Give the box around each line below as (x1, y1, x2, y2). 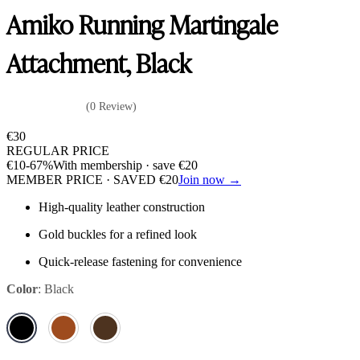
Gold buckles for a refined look (39, 227, 197, 241)
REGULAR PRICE (6, 143, 109, 157)
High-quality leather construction (39, 199, 205, 214)
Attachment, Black (6, 43, 191, 82)
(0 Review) (86, 100, 137, 112)
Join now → (178, 172, 241, 186)
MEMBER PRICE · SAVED (6, 172, 159, 186)
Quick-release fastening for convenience (39, 254, 242, 268)
